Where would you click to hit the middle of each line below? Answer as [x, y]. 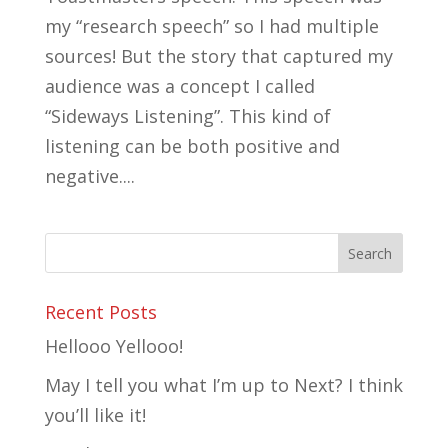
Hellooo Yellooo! [113, 345]
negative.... [89, 175]
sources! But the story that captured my [218, 55]
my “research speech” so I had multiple [211, 25]
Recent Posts [100, 311]
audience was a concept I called [179, 85]
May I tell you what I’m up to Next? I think [223, 384]
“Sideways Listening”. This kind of [187, 115]
